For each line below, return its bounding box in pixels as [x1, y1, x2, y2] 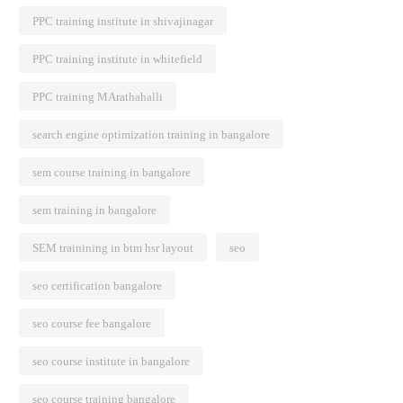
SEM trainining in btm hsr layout [32, 241, 193, 255]
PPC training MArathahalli [32, 90, 163, 103]
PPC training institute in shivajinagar [32, 14, 213, 28]
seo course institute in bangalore [32, 354, 190, 368]
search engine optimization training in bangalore [32, 128, 270, 141]
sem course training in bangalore [32, 166, 191, 179]
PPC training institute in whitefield [32, 52, 202, 66]
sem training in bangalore [32, 203, 157, 217]
